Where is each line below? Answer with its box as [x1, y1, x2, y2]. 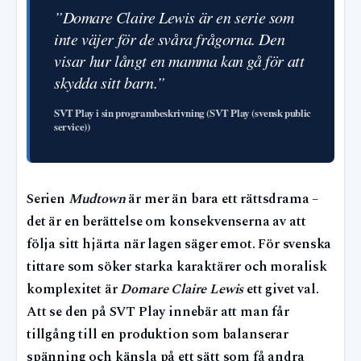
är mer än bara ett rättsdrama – [125, 189, 319, 210]
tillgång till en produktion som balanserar [27, 324, 288, 345]
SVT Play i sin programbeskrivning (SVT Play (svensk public [54, 104, 311, 120]
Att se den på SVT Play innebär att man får [27, 301, 289, 322]
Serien [27, 189, 68, 210]
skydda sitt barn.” [54, 71, 165, 93]
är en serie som [195, 6, 294, 27]
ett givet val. [243, 279, 319, 300]
